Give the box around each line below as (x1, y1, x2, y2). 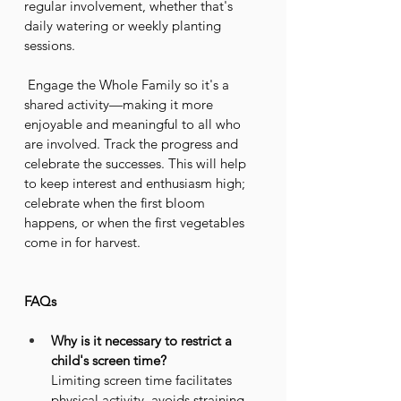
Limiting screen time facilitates (51, 371, 235, 388)
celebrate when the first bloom (24, 194, 209, 211)
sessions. (24, 37, 75, 54)
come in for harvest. (24, 234, 141, 251)
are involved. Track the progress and (24, 135, 242, 152)
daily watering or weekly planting (24, 17, 225, 34)
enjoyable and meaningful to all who (24, 115, 244, 132)
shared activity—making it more (24, 96, 217, 113)
